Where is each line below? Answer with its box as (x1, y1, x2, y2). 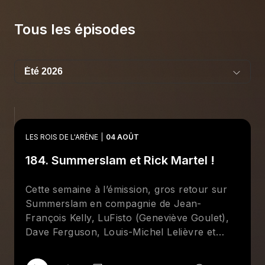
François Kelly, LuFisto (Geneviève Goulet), (25, 212, 230, 224)
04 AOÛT (106, 132, 139, 141)
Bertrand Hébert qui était (96, 240, 218, 252)
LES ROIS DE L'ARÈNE (25, 132, 98, 141)
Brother (63, 240, 97, 252)
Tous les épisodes (14, 21, 135, 38)
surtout (25, 240, 63, 252)
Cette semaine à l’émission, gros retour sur (25, 183, 228, 195)
